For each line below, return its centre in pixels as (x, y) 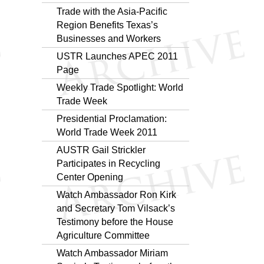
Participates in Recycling (108, 163)
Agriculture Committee (103, 235)
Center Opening (90, 177)
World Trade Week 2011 (107, 132)
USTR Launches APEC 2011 (117, 56)
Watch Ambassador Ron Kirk (116, 194)
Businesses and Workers (109, 38)
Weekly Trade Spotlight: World (120, 87)
